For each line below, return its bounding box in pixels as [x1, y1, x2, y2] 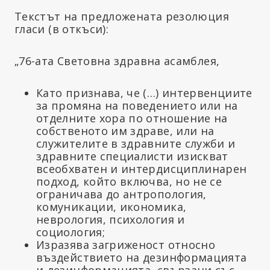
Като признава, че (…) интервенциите [36, 85, 253, 100]
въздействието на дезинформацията [36, 250, 247, 265]
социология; [36, 224, 105, 239]
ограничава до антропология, [36, 186, 207, 201]
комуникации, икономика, [36, 199, 187, 214]
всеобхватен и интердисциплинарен [36, 161, 247, 176]
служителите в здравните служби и [36, 136, 236, 151]
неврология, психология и [36, 212, 185, 227]
